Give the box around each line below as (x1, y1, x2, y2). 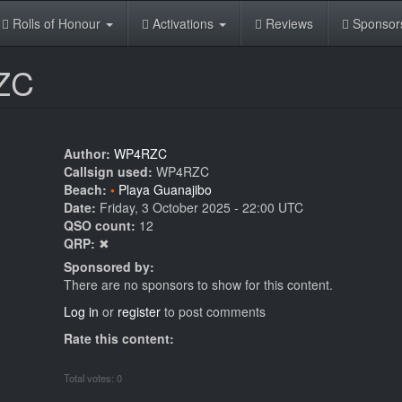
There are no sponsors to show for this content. (64, 275, 333, 293)
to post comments (161, 301, 266, 320)
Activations (149, 14, 217, 32)
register (118, 301, 161, 320)
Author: (64, 144, 114, 162)
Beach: (64, 180, 110, 198)
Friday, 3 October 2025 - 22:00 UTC (100, 198, 303, 216)
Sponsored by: (64, 257, 158, 275)
